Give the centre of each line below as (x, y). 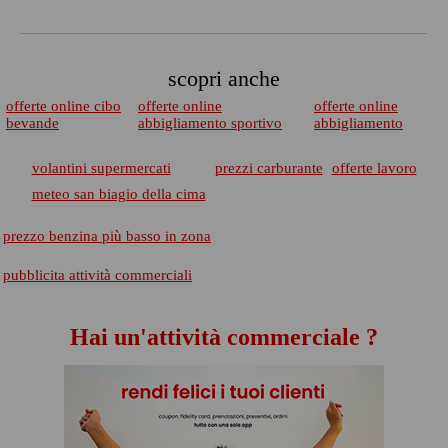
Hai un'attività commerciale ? (224, 337)
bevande (32, 123)
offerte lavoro (374, 168)
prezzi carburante (268, 168)
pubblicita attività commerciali (97, 275)
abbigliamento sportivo (210, 123)
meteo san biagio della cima (118, 194)
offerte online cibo (63, 106)
